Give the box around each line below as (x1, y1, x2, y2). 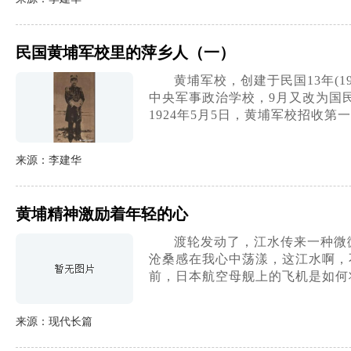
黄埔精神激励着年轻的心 (16, 205, 188, 223)
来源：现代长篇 (16, 316, 92, 327)
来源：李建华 (16, 154, 81, 166)
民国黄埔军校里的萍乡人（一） (16, 44, 235, 61)
